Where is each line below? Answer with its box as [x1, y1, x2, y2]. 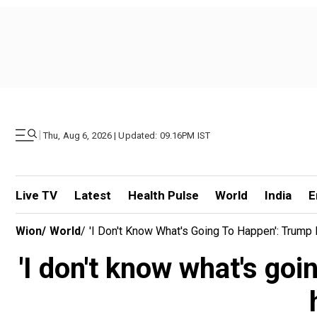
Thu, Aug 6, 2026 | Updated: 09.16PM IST [43, 129, 211, 141]
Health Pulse [127, 188, 199, 202]
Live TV [16, 188, 57, 202]
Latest [74, 188, 111, 202]
